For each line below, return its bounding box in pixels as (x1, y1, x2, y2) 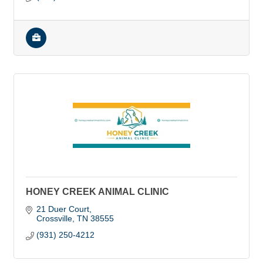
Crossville (36, 214, 72, 223)
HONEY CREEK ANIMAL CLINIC (26, 187, 169, 197)
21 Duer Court (36, 204, 89, 214)
